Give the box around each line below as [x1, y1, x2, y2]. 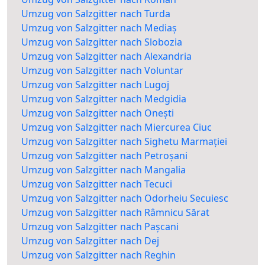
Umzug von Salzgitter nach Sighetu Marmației [21, 135, 227, 148]
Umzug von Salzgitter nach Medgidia [21, 92, 186, 106]
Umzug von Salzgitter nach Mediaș [21, 21, 177, 35]
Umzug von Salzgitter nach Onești [21, 106, 174, 120]
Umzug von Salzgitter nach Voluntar [21, 64, 183, 77]
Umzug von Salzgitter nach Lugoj [21, 78, 169, 92]
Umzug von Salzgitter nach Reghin [21, 248, 176, 262]
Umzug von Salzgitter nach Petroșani [21, 149, 188, 163]
